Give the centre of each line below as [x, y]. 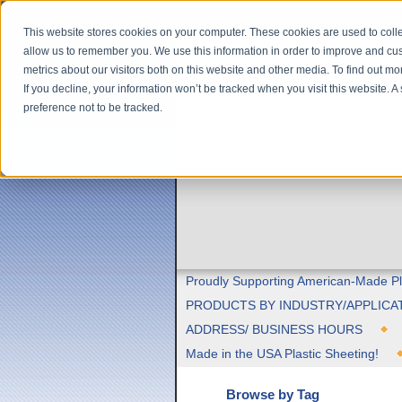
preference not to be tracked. [93, 108]
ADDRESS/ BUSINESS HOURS [274, 330]
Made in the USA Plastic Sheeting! [282, 354]
